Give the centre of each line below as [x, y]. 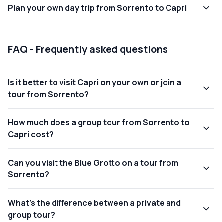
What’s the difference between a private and [94, 202]
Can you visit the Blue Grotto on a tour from [93, 162]
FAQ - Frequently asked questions [88, 49]
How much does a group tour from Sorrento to [99, 122]
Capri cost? [31, 134]
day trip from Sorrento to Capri [125, 8]
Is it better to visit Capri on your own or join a [95, 82]
